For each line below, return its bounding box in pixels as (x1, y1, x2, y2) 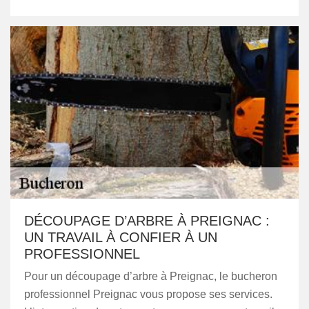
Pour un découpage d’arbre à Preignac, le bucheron (24, 270, 277, 282)
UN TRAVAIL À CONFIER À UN (24, 230, 217, 245)
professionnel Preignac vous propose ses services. (24, 288, 272, 300)
